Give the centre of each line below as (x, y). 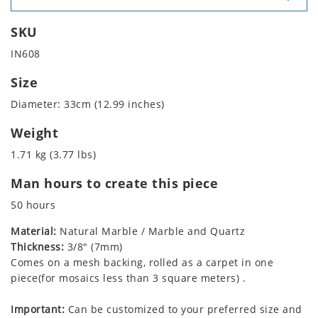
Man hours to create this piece (114, 183)
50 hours (33, 205)
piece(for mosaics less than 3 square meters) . (128, 278)
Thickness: (37, 247)
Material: (34, 231)
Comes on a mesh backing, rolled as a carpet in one (142, 263)
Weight (34, 133)
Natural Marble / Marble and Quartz (150, 231)
